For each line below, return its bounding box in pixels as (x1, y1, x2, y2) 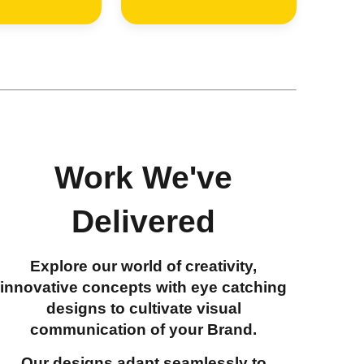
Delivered (71, 204, 216, 239)
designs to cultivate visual (45, 300, 241, 317)
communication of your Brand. (30, 321, 258, 338)
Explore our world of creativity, (30, 258, 258, 275)
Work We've (54, 160, 233, 195)
